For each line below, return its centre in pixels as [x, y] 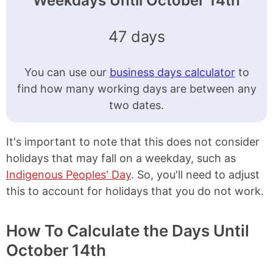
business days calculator [172, 73]
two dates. [136, 105]
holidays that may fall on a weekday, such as [121, 158]
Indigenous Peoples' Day [69, 175]
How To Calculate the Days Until [128, 231]
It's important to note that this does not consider [133, 142]
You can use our [67, 73]
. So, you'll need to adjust [195, 175]
